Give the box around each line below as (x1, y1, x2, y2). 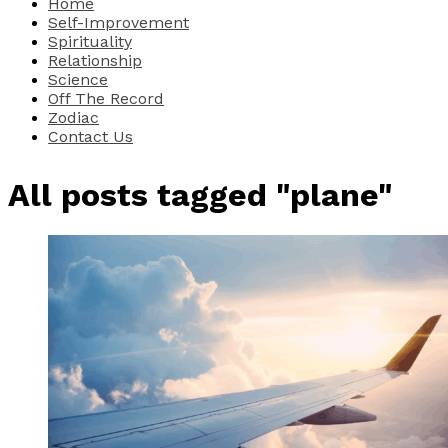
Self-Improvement (48, 12, 189, 32)
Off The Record (48, 88, 164, 108)
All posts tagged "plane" (8, 175, 392, 214)
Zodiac (48, 107, 99, 127)
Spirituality (48, 31, 132, 51)
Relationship (48, 50, 142, 70)
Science (48, 69, 108, 89)
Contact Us (48, 126, 133, 146)
